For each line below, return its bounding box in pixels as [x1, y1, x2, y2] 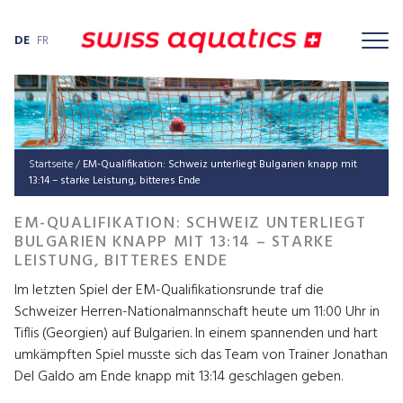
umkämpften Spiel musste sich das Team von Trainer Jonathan [14, 343, 388, 367]
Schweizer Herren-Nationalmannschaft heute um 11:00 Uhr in [14, 300, 380, 324]
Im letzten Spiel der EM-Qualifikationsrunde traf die [14, 278, 324, 302]
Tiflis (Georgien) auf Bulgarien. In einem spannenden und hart [14, 321, 378, 345]
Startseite [29, 155, 73, 174]
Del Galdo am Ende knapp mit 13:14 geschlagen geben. [14, 364, 343, 389]
